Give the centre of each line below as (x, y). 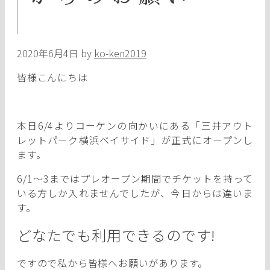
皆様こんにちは (52, 77)
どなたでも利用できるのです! (116, 234)
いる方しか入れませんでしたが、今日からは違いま (135, 193)
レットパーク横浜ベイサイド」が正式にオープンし (135, 140)
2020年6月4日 (48, 53)
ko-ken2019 (120, 53)
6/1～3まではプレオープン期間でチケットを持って (135, 178)
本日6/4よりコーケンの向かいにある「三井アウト (135, 125)
